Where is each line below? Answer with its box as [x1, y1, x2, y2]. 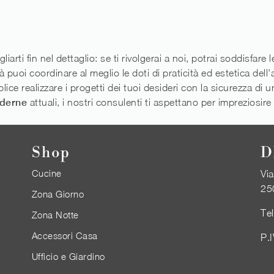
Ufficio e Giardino [31, 251, 105, 262]
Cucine [31, 168, 62, 179]
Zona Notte [31, 209, 79, 221]
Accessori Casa [31, 230, 98, 242]
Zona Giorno [31, 188, 84, 200]
